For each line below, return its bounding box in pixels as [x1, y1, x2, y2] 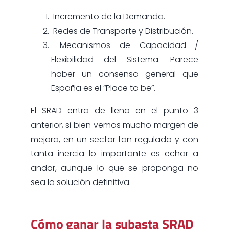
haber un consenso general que [51, 68, 199, 80]
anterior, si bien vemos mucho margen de [30, 119, 199, 131]
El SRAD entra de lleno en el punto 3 [30, 105, 199, 117]
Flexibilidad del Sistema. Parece [51, 54, 199, 66]
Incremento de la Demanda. [51, 11, 165, 23]
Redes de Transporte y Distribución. [51, 25, 193, 37]
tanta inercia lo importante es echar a [30, 148, 199, 160]
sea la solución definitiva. [30, 176, 131, 189]
